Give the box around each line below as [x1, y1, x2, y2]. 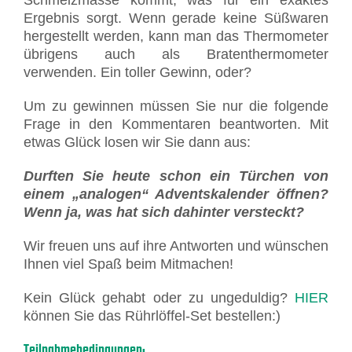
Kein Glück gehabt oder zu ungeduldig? [24, 289, 295, 306]
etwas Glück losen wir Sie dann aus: [24, 134, 251, 150]
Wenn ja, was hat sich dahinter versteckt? [24, 203, 304, 220]
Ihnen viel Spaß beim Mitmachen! [24, 255, 233, 272]
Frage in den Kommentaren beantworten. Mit [24, 115, 328, 132]
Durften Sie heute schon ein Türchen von [24, 167, 328, 184]
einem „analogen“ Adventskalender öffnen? [24, 185, 328, 202]
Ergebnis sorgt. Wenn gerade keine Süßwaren [24, 9, 328, 26]
